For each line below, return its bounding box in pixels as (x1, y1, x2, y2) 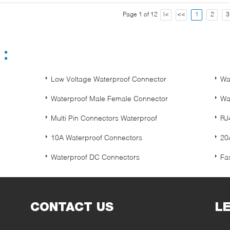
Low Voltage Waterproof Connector (51, 74, 166, 83)
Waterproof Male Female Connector (51, 93, 168, 103)
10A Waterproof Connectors (51, 132, 142, 142)
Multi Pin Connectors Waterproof (51, 113, 157, 122)
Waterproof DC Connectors (51, 152, 140, 161)
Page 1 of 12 (123, 10, 158, 18)
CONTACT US (30, 199, 113, 214)
